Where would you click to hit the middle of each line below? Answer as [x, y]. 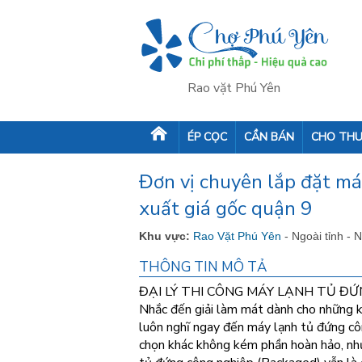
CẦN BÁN [269, 137]
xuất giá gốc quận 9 [225, 208]
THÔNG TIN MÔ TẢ [203, 267]
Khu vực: [164, 236]
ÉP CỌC [207, 137]
